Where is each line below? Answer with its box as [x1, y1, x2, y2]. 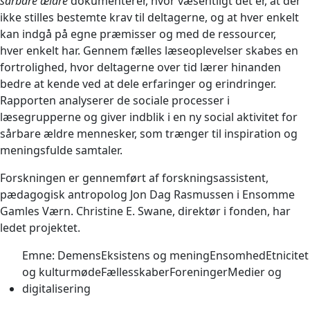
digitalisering [22, 281, 91, 297]
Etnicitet [266, 248, 309, 264]
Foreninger [170, 264, 228, 280]
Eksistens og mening [101, 248, 210, 264]
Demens [57, 248, 101, 264]
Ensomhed [210, 248, 266, 264]
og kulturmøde [22, 264, 101, 280]
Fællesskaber [101, 264, 170, 280]
